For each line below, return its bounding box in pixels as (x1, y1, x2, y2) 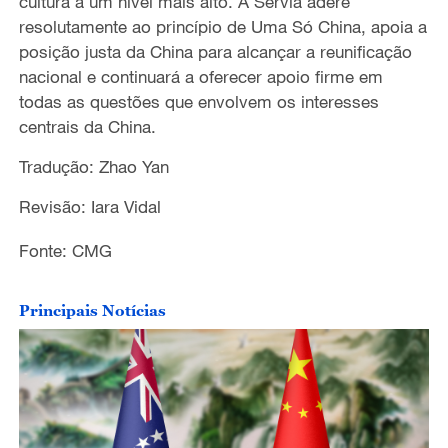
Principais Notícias (18, 300, 166, 319)
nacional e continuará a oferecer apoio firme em (18, 65, 383, 87)
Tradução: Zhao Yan (18, 155, 169, 177)
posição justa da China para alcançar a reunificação (18, 40, 412, 62)
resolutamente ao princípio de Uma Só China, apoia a (18, 15, 427, 37)
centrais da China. (18, 115, 156, 137)
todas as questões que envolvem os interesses (18, 90, 379, 112)
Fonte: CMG (18, 239, 112, 261)
